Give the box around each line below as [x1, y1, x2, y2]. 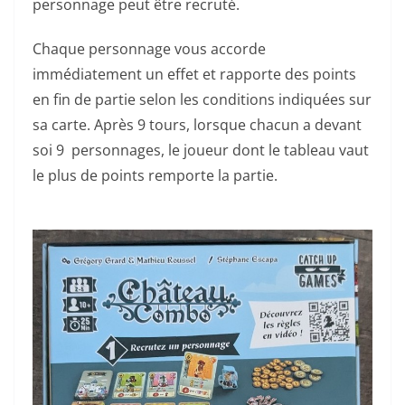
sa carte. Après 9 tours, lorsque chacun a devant [33, 114, 362, 135]
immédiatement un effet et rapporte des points [33, 63, 356, 84]
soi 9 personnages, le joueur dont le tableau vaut [33, 139, 369, 160]
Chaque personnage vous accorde [33, 38, 266, 59]
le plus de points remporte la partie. [33, 165, 278, 185]
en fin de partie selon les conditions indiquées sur [33, 89, 372, 109]
